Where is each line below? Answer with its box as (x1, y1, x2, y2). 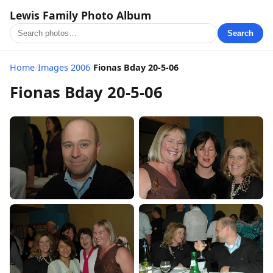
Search (227, 29, 253, 38)
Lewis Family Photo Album (10, 8, 151, 23)
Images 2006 (38, 62, 90, 73)
